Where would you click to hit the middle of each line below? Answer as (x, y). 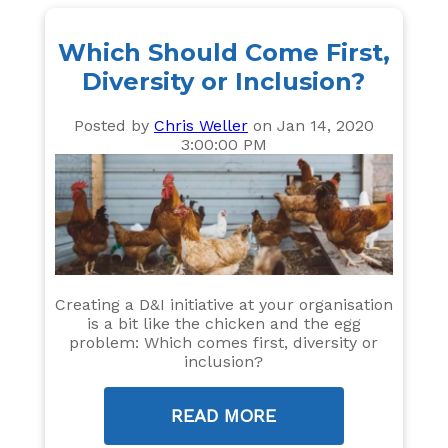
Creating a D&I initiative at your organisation (223, 305)
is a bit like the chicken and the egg (223, 324)
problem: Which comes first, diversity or (224, 343)
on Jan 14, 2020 (310, 125)
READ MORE (224, 416)
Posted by (113, 125)
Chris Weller (200, 125)
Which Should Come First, (223, 52)
